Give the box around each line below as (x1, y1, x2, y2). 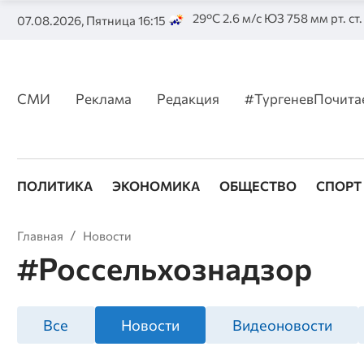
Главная (16, 227, 63, 243)
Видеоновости (232, 316, 332, 335)
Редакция (156, 89, 219, 107)
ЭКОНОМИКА (111, 178, 200, 194)
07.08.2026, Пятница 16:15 (16, 12, 166, 28)
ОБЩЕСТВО (219, 178, 297, 194)
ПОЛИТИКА (16, 178, 93, 194)
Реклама (75, 89, 132, 107)
